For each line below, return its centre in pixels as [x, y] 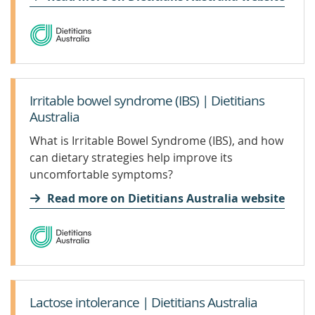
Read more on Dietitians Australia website [166, 198]
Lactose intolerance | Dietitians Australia [143, 302]
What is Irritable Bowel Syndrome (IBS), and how [156, 141]
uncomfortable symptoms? [101, 174]
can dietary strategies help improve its [131, 157]
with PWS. [56, 23]
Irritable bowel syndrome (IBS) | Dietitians [147, 101]
